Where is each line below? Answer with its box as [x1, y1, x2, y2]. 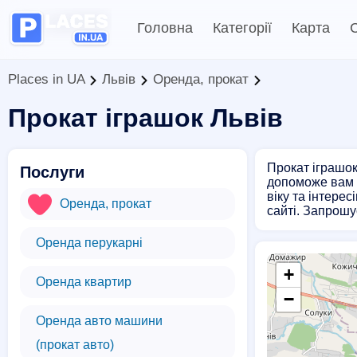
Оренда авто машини [36, 314, 163, 328]
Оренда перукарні [36, 236, 143, 249]
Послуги [20, 163, 84, 181]
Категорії [213, 20, 272, 36]
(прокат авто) [36, 338, 114, 351]
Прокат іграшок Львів [8, 104, 283, 132]
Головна [137, 20, 193, 36]
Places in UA [8, 72, 84, 87]
